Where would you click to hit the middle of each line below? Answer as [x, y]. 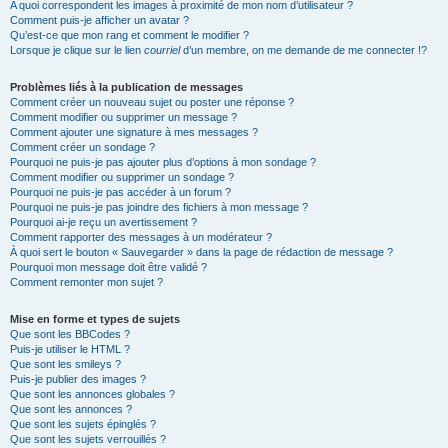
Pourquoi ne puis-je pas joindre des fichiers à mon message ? [159, 207]
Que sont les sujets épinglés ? [83, 424]
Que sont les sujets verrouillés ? [88, 439]
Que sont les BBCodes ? [70, 334]
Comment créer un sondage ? [82, 147]
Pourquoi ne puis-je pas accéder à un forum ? [120, 192]
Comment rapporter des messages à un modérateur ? [141, 237]
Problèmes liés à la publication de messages [126, 87]
